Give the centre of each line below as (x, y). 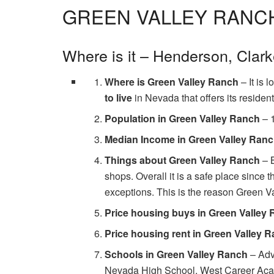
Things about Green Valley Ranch (182, 160)
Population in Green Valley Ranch (183, 118)
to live (118, 97)
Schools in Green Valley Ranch (176, 254)
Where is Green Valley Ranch (171, 81)
